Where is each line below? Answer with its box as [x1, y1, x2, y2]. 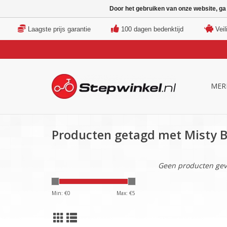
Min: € [52, 190, 67, 197]
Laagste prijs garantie [28, 25, 91, 33]
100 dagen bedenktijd [121, 25, 184, 33]
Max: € [117, 190, 132, 197]
